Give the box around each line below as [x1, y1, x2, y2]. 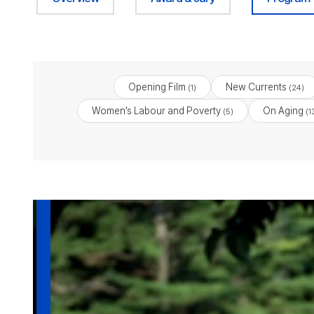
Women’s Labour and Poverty [91, 105, 221, 116]
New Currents [225, 81, 287, 93]
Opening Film [128, 81, 186, 93]
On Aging [262, 105, 303, 116]
